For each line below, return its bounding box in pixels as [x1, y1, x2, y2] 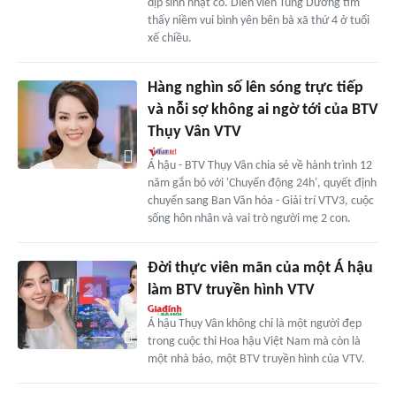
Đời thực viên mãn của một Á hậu [147, 259, 373, 277]
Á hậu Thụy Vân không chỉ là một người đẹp [147, 316, 362, 331]
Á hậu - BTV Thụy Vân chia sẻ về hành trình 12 [147, 158, 372, 172]
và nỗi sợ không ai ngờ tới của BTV [147, 101, 378, 118]
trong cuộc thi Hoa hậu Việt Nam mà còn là [147, 334, 361, 348]
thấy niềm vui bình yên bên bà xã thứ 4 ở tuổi [147, 13, 369, 27]
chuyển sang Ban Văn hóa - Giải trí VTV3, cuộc [147, 194, 374, 208]
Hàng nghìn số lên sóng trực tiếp [147, 79, 363, 96]
